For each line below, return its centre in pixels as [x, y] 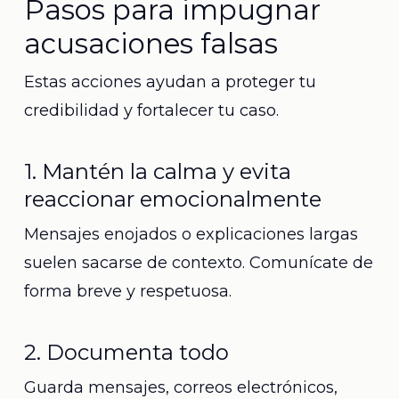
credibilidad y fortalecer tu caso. [151, 110]
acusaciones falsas [151, 44]
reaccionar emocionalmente [172, 199]
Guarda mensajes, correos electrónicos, [180, 387]
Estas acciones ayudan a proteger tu [170, 82]
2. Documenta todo [126, 352]
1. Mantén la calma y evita [157, 171]
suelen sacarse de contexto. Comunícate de [198, 263]
